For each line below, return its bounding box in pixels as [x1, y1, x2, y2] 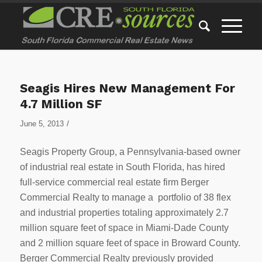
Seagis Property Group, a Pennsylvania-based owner [19, 146, 240, 157]
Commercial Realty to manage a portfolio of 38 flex [19, 192, 231, 202]
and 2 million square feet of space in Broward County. [19, 237, 240, 248]
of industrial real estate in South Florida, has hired [19, 161, 225, 172]
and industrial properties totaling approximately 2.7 [19, 207, 229, 218]
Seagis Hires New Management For [19, 81, 235, 95]
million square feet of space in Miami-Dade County [19, 222, 229, 233]
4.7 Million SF [19, 96, 102, 111]
